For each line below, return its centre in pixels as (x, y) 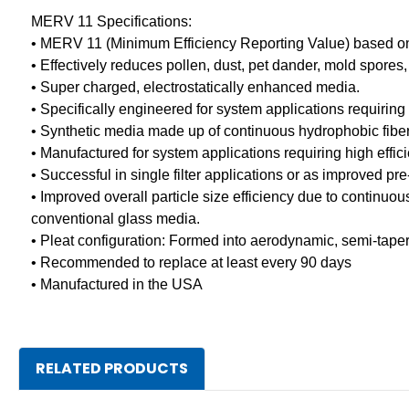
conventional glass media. (115, 218)
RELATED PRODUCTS (111, 368)
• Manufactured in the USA (117, 284)
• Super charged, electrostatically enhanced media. (195, 87)
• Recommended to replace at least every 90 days (191, 262)
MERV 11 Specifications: (111, 21)
